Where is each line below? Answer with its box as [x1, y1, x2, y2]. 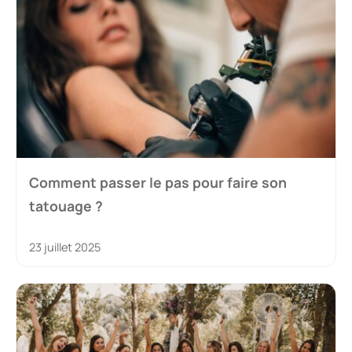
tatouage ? [29, 196, 103, 216]
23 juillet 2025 [29, 240, 101, 255]
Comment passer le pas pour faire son [29, 173, 287, 192]
